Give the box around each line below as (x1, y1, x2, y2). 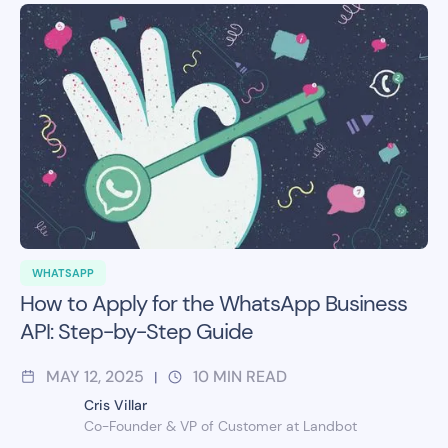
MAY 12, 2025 (46, 365, 144, 387)
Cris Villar (84, 395, 147, 414)
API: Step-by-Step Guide (20, 316, 253, 346)
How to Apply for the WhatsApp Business (20, 288, 407, 318)
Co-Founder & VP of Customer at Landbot (84, 416, 357, 435)
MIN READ (213, 365, 287, 387)
